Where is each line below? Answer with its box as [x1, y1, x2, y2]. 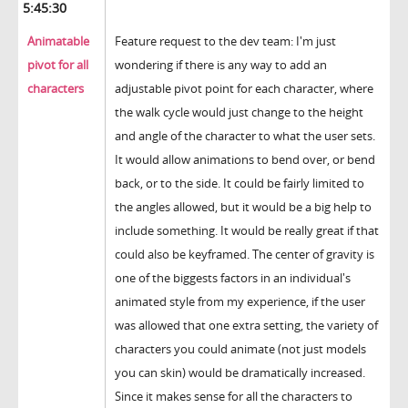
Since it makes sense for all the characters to [115, 388, 352, 405]
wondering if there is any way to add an [115, 56, 327, 74]
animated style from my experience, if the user [115, 293, 365, 311]
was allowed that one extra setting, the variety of [115, 317, 378, 334]
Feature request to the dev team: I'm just [115, 33, 336, 50]
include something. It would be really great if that [115, 222, 379, 240]
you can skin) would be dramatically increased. [115, 364, 365, 382]
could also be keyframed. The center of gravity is [115, 246, 374, 263]
